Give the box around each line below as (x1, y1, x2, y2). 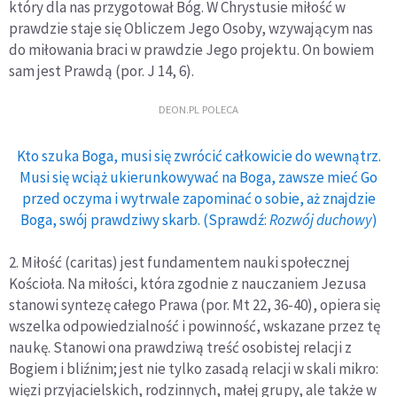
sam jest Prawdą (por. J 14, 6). (9, 61, 194, 82)
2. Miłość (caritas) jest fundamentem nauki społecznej (9, 253, 350, 273)
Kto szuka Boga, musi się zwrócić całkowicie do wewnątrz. (16, 146, 381, 167)
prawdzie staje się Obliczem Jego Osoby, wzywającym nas (9, 19, 373, 39)
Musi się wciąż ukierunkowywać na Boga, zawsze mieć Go (19, 167, 378, 188)
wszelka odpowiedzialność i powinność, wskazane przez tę (9, 316, 380, 337)
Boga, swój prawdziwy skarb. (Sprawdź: (19, 210, 269, 230)
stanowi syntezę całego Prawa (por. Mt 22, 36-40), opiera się (9, 295, 380, 315)
